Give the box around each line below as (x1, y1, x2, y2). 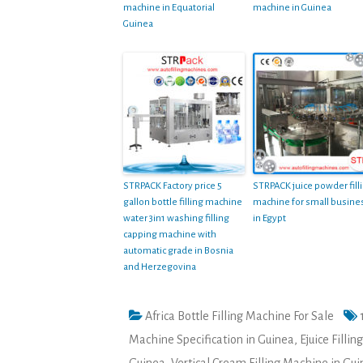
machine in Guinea (253, 2, 331, 13)
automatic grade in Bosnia (123, 245, 233, 256)
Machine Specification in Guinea (129, 332, 294, 346)
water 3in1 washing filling (123, 212, 229, 224)
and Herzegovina (123, 261, 196, 272)
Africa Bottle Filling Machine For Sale (145, 309, 334, 322)
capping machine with (123, 228, 216, 240)
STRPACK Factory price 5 (123, 180, 222, 191)
